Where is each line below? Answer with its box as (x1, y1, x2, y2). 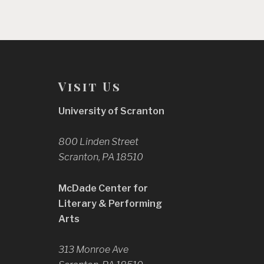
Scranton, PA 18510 (58, 151, 143, 163)
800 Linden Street (58, 136, 138, 148)
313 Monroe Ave (58, 244, 128, 256)
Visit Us (58, 78, 121, 95)
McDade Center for (58, 182, 148, 194)
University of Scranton (58, 105, 164, 117)
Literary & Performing (58, 197, 162, 209)
